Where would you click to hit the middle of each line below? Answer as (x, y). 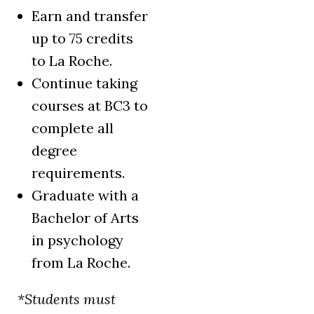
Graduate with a (85, 196)
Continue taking (84, 83)
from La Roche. (81, 263)
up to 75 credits (82, 39)
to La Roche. (72, 61)
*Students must (67, 299)
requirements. (78, 173)
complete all (73, 128)
